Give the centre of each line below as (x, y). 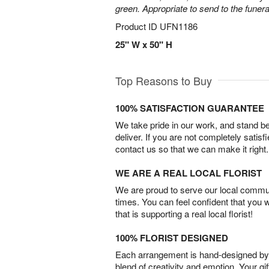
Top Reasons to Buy (164, 80)
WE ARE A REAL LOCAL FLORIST (189, 173)
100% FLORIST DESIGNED (172, 238)
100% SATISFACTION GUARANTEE (190, 108)
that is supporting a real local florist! (184, 213)
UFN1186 (179, 26)
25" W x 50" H (144, 44)
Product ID (138, 26)
